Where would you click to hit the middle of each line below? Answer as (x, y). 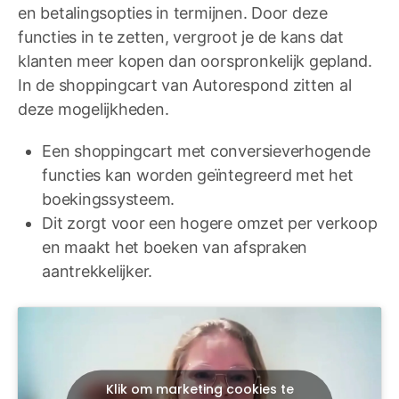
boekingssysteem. (109, 199)
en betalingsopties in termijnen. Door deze (173, 12)
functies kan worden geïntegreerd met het (198, 175)
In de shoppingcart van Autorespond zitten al (185, 85)
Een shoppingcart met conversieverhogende (206, 151)
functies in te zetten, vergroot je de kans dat (181, 37)
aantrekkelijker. (98, 271)
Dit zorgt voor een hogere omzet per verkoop (210, 223)
